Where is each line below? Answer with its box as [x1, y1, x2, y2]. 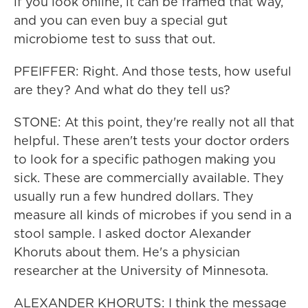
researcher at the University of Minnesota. [14, 262, 268, 279]
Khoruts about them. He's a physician [14, 243, 240, 261]
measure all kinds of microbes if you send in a [14, 206, 291, 223]
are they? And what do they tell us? [14, 81, 230, 98]
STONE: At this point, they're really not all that [14, 113, 294, 131]
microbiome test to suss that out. [14, 30, 215, 47]
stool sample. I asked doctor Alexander [14, 225, 251, 242]
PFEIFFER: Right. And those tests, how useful [14, 63, 291, 80]
